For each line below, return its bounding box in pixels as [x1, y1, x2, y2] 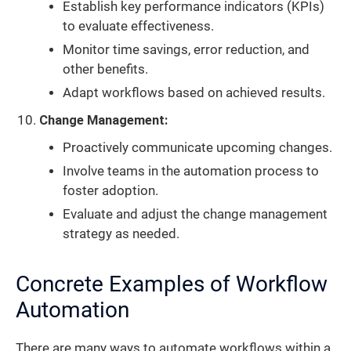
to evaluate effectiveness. [63, 19, 214, 34]
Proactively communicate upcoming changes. [63, 140, 332, 156]
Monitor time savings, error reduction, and [63, 42, 309, 58]
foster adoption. [63, 183, 158, 199]
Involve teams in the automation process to [63, 164, 319, 179]
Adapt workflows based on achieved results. [63, 85, 325, 101]
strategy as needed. [63, 226, 179, 242]
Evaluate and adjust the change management [63, 207, 327, 223]
